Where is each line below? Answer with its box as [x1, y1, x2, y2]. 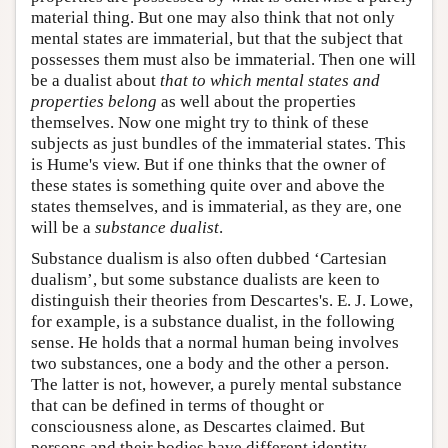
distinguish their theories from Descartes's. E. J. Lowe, [31, 291, 413, 311]
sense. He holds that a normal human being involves [31, 333, 399, 353]
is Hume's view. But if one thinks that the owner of [31, 155, 386, 175]
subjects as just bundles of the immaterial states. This [31, 134, 406, 154]
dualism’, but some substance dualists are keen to [31, 270, 380, 290]
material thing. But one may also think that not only [31, 8, 395, 28]
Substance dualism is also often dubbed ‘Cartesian [31, 249, 387, 269]
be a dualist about [31, 71, 160, 91]
